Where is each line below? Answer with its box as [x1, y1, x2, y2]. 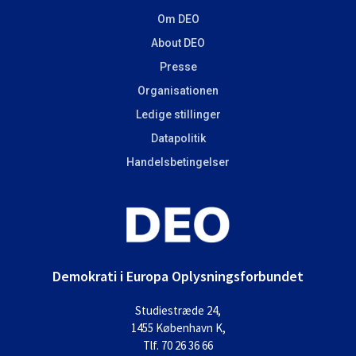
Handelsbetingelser [126, 156, 230, 169]
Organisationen [137, 84, 219, 98]
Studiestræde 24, [135, 303, 221, 319]
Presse [159, 60, 197, 74]
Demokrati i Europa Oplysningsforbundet [52, 267, 304, 286]
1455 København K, [130, 320, 226, 336]
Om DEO [157, 13, 199, 26]
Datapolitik [150, 132, 206, 145]
